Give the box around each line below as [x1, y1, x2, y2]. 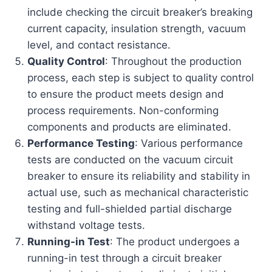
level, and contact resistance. [27, 38, 171, 51]
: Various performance [135, 137, 243, 149]
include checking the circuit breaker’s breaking [27, 5, 253, 18]
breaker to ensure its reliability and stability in [27, 169, 251, 182]
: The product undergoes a [110, 235, 240, 248]
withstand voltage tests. [27, 219, 146, 231]
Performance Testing [27, 137, 135, 149]
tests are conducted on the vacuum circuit [27, 153, 234, 166]
